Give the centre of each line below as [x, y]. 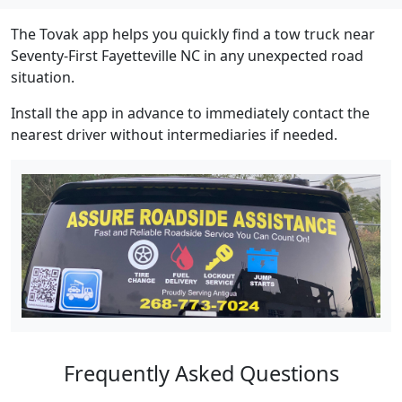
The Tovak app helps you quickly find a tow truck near [193, 35]
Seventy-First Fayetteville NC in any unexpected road [187, 56]
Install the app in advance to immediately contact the [190, 114]
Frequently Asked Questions [201, 373]
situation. [43, 78]
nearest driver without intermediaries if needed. [174, 135]
